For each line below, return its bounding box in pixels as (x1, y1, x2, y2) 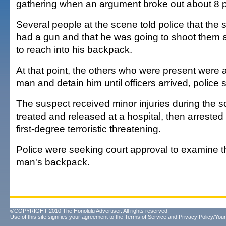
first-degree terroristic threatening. (16, 123, 161, 134)
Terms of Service (125, 214, 166, 220)
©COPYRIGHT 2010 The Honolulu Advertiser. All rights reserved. (10, 208, 169, 214)
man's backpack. (16, 156, 90, 167)
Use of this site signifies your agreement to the (10, 214, 125, 220)
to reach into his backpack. (16, 44, 132, 55)
